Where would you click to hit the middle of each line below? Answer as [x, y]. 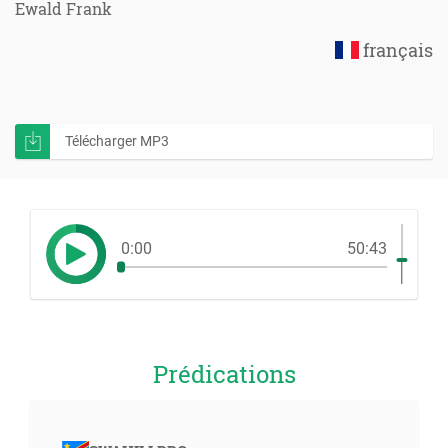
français [396, 50]
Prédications [224, 374]
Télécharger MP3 [117, 141]
